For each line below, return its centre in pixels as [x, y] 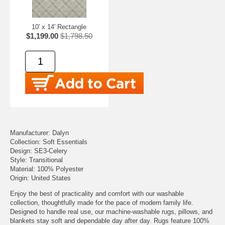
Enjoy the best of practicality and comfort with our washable [97, 194]
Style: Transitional [36, 160]
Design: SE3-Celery [39, 151]
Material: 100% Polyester [47, 169]
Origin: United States [40, 178]
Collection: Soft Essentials [49, 142]
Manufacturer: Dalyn [39, 133]
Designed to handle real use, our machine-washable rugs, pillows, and [111, 212]
